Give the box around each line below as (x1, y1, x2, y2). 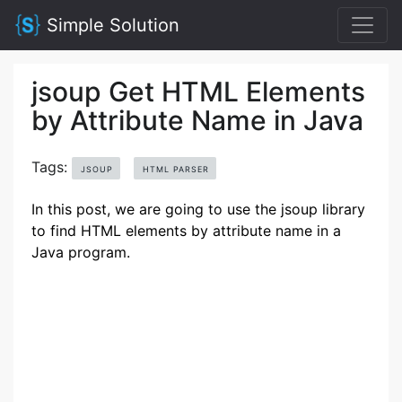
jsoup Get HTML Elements (31, 75, 365, 108)
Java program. (31, 243, 130, 261)
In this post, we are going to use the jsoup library (31, 200, 365, 218)
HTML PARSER (143, 164, 209, 174)
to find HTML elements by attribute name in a (31, 222, 341, 240)
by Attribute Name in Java (31, 104, 363, 136)
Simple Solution (41, 14, 179, 36)
